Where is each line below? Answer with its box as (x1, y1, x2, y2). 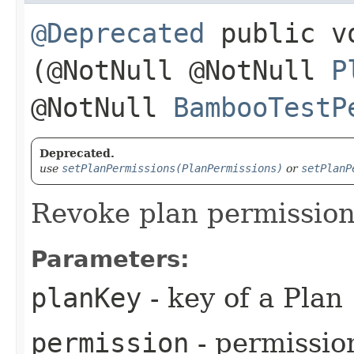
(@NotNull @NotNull (31, 54, 331, 86)
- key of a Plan (141, 281, 343, 314)
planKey (31, 281, 141, 314)
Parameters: (31, 245, 190, 273)
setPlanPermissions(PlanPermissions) (62, 161, 283, 175)
